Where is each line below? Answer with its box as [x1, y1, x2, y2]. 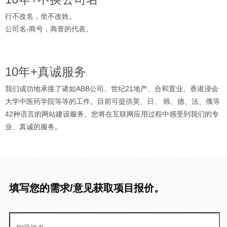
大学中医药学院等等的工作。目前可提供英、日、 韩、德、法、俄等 [5, 97, 220, 106]
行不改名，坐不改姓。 [5, 12, 76, 21]
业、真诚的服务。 [5, 123, 62, 131]
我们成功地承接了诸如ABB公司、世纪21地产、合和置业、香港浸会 [5, 85, 218, 93]
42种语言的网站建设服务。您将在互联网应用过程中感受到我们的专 [5, 110, 219, 119]
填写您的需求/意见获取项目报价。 [9, 182, 164, 194]
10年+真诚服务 [5, 65, 86, 79]
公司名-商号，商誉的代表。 [5, 25, 93, 33]
